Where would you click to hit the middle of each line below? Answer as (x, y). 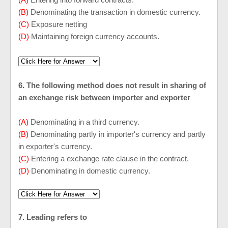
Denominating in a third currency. (86, 122)
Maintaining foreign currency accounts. (95, 36)
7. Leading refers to (54, 217)
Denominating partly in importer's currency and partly (118, 134)
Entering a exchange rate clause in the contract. (111, 159)
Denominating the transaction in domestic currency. (117, 12)
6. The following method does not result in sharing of (112, 85)
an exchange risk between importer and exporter (105, 97)
